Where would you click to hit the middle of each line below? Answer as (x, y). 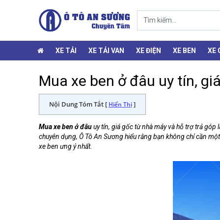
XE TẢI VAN (106, 51)
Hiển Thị (120, 105)
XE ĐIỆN (149, 51)
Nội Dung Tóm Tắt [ (79, 104)
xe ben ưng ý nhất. (66, 147)
